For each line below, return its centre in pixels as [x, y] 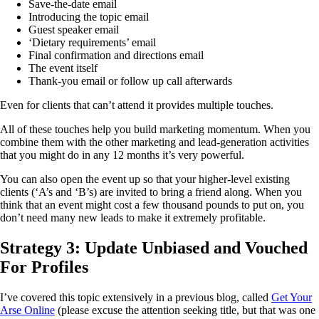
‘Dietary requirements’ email [92, 43]
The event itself [63, 68]
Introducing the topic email [89, 17]
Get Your [292, 297]
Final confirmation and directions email [116, 56]
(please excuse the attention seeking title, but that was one [185, 310]
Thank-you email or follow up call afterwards [130, 81]
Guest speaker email [74, 30]
